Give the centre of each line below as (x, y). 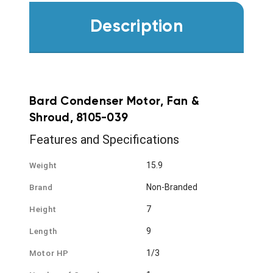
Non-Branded (172, 187)
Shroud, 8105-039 (79, 118)
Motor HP (49, 253)
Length (43, 232)
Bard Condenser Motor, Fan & (114, 102)
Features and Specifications (104, 140)
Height (43, 210)
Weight (43, 166)
